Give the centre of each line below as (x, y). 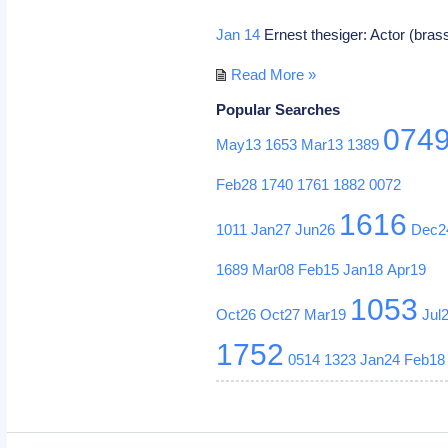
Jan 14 (238, 34)
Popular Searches (278, 109)
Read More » (274, 74)
